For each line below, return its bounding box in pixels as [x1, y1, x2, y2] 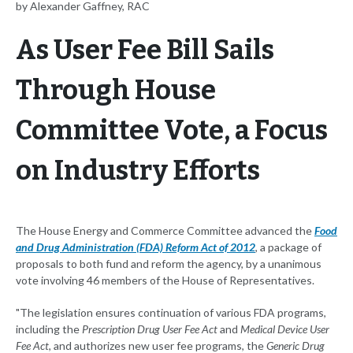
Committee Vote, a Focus [16, 114, 328, 147]
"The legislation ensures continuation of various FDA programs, [16, 306, 326, 320]
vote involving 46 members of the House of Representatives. [16, 273, 314, 288]
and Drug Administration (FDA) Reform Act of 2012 [16, 240, 255, 255]
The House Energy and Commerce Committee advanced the [16, 224, 314, 238]
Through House [16, 74, 216, 107]
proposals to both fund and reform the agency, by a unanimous [16, 257, 321, 271]
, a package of [255, 240, 321, 255]
